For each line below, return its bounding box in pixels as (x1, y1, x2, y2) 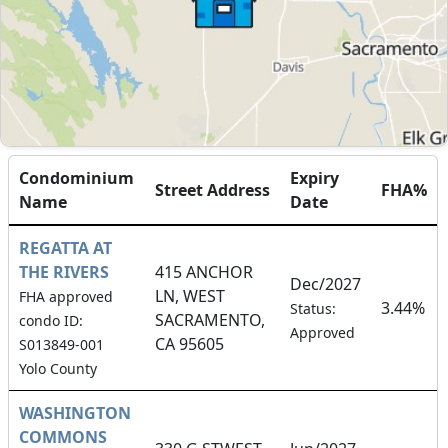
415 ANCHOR (155, 260, 253, 283)
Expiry (290, 166, 339, 189)
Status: (290, 298, 336, 318)
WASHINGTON (19, 401, 131, 424)
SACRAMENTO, (155, 308, 265, 331)
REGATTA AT (19, 236, 112, 259)
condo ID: (19, 310, 83, 330)
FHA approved (19, 286, 113, 306)
